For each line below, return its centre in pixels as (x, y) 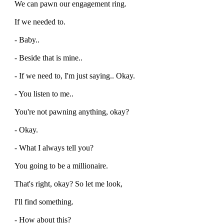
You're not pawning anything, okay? (72, 111)
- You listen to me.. (44, 93)
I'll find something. (44, 201)
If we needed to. (40, 21)
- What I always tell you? (54, 147)
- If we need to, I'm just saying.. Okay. (75, 75)
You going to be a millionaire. (61, 165)
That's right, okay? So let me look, (68, 183)
